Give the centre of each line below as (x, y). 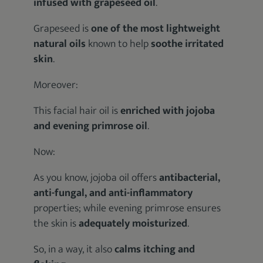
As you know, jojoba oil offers (97, 178)
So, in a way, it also (74, 249)
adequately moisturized (133, 224)
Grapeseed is (63, 29)
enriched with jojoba (168, 111)
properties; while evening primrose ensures (127, 208)
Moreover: (56, 85)
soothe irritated (188, 44)
